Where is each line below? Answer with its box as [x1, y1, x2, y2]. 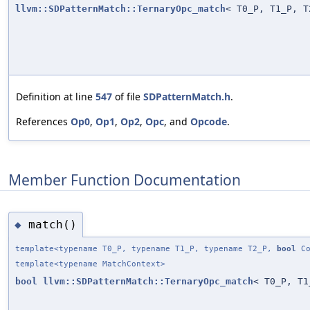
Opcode [190, 115, 227, 129]
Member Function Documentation [8, 170, 241, 190]
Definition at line [16, 90, 95, 104]
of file [112, 90, 143, 104]
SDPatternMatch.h [143, 90, 230, 104]
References [16, 115, 71, 129]
